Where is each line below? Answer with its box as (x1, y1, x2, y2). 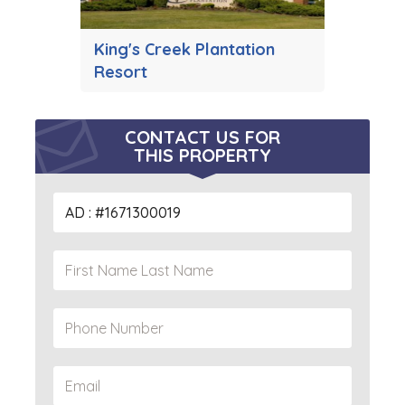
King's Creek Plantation (94, 39, 275, 61)
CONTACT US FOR (125, 126, 280, 149)
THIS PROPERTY (134, 144, 271, 167)
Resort (94, 61, 147, 83)
